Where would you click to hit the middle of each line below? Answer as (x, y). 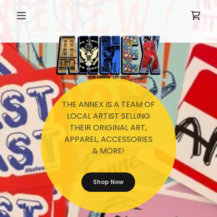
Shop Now (108, 182)
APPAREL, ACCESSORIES (108, 139)
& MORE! (108, 151)
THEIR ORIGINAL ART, (108, 127)
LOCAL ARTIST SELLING (108, 116)
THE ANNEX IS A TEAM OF (108, 104)
